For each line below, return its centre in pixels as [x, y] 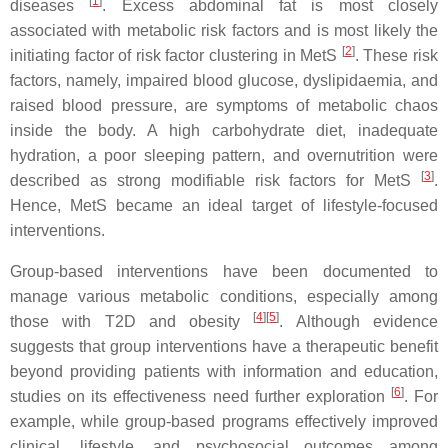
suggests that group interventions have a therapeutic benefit [224, 346]
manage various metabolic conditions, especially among [224, 296]
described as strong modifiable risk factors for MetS [215, 180]
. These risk [396, 55]
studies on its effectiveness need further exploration [200, 396]
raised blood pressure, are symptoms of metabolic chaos [224, 105]
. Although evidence [359, 321]
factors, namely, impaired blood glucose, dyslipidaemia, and [224, 80]
